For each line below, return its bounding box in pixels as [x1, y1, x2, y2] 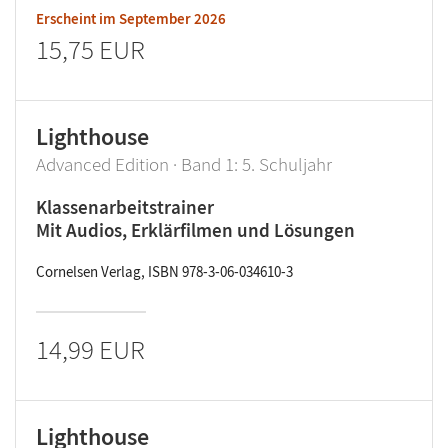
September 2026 [119, 9, 226, 28]
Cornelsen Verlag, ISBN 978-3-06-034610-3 [36, 262, 293, 281]
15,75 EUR [36, 32, 145, 66]
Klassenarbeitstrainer [36, 195, 214, 219]
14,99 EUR [36, 332, 145, 366]
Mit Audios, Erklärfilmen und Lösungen [36, 218, 355, 242]
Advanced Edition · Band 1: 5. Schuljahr [36, 152, 332, 176]
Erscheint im [36, 9, 119, 28]
